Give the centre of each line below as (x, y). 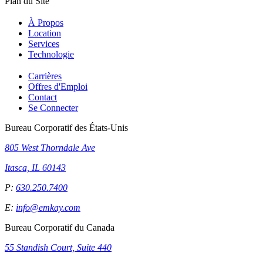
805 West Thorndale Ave (50, 147)
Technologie (51, 55)
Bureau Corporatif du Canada (60, 227)
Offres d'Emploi (58, 86)
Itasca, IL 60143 (35, 167)
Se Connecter (53, 107)
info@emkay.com (48, 207)
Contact (43, 97)
